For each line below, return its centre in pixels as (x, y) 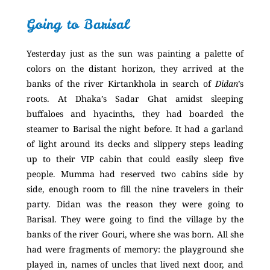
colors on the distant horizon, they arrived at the (135, 68)
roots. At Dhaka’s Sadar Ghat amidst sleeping (135, 98)
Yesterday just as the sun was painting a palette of (135, 53)
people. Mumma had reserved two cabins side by (135, 174)
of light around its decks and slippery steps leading (135, 143)
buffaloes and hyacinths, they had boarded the (135, 113)
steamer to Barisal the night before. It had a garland (135, 128)
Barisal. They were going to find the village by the (135, 219)
